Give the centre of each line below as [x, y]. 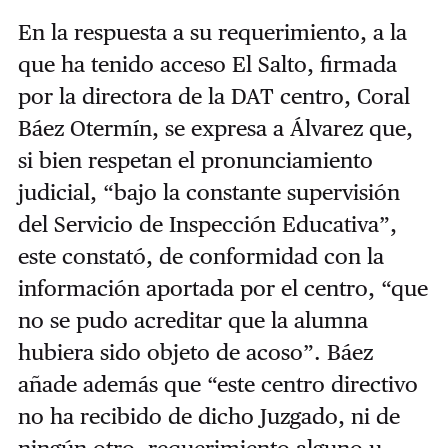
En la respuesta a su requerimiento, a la [212, 32]
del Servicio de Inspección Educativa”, [207, 224]
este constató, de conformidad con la [200, 256]
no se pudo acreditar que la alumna [192, 320]
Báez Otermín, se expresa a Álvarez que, [215, 128]
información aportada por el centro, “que [222, 288]
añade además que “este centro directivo [217, 384]
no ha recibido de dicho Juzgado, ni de [208, 416]
